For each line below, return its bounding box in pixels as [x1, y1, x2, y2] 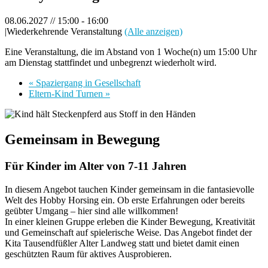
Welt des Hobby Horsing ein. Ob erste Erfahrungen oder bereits [5, 194, 245, 205]
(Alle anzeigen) [124, 26, 182, 37]
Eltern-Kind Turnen [29, 89, 105, 99]
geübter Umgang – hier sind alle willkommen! [5, 205, 178, 216]
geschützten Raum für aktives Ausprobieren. [5, 248, 172, 259]
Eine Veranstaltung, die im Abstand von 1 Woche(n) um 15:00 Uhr [5, 47, 257, 57]
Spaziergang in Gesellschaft [33, 78, 141, 89]
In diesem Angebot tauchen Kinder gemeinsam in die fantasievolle [5, 184, 254, 194]
